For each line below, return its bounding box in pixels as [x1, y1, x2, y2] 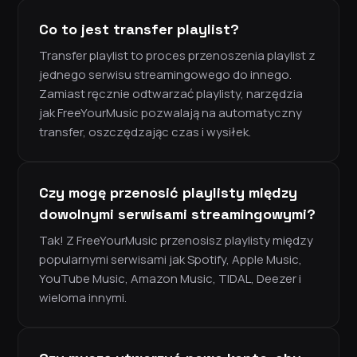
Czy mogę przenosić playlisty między [39, 183, 297, 202]
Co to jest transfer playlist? [39, 20, 239, 39]
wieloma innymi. [39, 289, 127, 307]
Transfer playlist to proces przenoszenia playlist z [39, 47, 316, 65]
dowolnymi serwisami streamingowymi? [39, 205, 316, 224]
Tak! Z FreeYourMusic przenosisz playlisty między [39, 232, 313, 249]
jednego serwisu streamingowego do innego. [39, 66, 292, 84]
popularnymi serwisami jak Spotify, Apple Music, [39, 251, 302, 269]
